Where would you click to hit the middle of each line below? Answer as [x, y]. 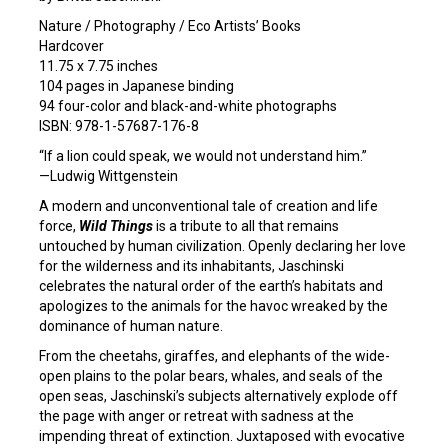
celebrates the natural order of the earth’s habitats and [211, 286]
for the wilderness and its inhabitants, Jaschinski [191, 266]
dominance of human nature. [131, 326]
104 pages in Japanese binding [136, 86]
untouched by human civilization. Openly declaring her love [222, 246]
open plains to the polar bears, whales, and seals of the [211, 376]
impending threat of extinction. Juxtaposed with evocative [222, 436]
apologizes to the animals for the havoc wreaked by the [213, 306]
